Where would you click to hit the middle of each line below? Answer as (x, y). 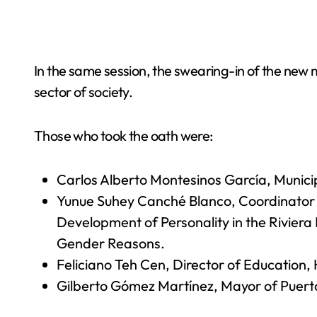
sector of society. (83, 92)
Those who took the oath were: (123, 136)
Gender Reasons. (111, 243)
